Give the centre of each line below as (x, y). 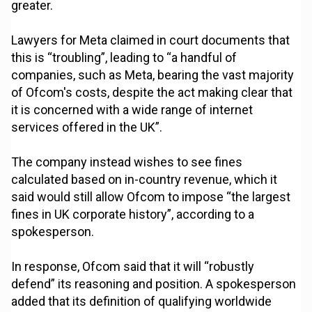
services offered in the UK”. (87, 127)
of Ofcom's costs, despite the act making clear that (152, 93)
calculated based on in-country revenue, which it (145, 180)
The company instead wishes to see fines (127, 162)
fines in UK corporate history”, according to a (133, 214)
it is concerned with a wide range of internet (132, 110)
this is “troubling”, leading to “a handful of (124, 58)
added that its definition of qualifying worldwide (142, 302)
